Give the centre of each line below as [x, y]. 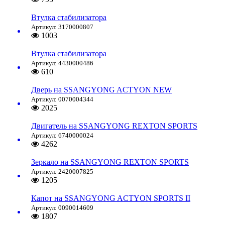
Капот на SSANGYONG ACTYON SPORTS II [111, 198]
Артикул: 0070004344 [62, 99]
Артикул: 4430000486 [62, 63]
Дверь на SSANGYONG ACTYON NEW [101, 90]
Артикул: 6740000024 [62, 136]
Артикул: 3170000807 [62, 27]
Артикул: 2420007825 [62, 172]
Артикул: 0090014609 [62, 208]
